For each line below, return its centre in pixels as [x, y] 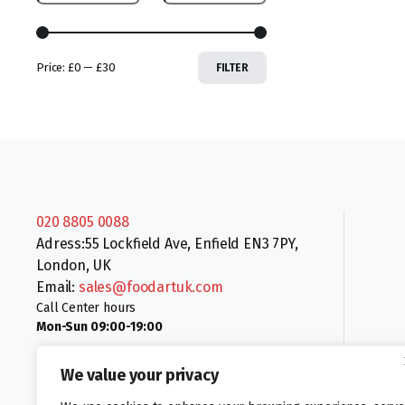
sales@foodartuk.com [151, 287]
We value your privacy [140, 375]
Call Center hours [86, 307]
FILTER [232, 67]
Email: [57, 287]
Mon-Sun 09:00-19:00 [99, 326]
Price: [52, 68]
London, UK [74, 265]
